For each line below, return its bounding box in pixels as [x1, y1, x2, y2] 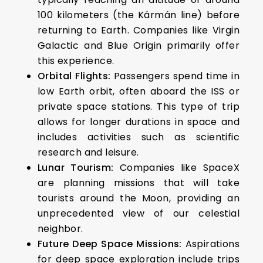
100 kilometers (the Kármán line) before [38, 8, 240, 22]
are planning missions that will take [38, 176, 240, 190]
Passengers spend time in [110, 69, 240, 83]
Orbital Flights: [38, 69, 111, 83]
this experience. [38, 53, 114, 68]
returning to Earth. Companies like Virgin [38, 23, 240, 37]
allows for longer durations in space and [38, 114, 240, 129]
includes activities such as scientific [38, 130, 240, 144]
